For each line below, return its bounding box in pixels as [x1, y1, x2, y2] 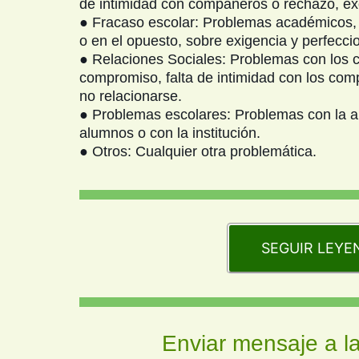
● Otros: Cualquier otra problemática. [79, 143, 317, 159]
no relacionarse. [79, 88, 182, 104]
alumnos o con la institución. [79, 125, 260, 141]
